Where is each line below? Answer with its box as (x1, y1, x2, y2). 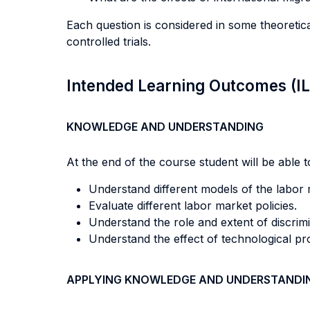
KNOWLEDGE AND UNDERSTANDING (66, 120, 264, 134)
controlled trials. (66, 35, 151, 48)
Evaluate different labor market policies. (89, 199, 297, 212)
